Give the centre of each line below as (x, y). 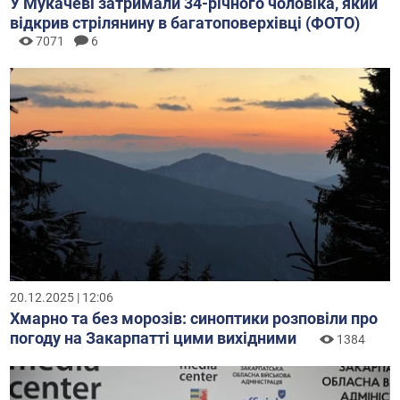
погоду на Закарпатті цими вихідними (154, 338)
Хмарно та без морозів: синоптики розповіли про (194, 319)
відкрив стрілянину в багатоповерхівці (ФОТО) (185, 23)
